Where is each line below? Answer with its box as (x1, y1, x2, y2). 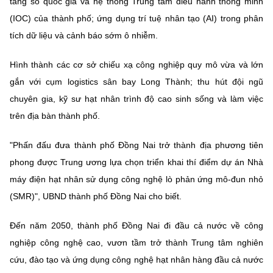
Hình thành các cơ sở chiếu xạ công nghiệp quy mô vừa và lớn (10, 60, 263, 70)
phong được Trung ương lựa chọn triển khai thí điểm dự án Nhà (10, 157, 263, 168)
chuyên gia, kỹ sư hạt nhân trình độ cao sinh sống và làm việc (10, 94, 263, 104)
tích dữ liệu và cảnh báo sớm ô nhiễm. (10, 30, 158, 41)
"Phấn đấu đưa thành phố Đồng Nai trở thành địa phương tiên (10, 140, 263, 151)
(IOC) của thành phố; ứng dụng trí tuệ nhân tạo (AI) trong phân (10, 13, 263, 24)
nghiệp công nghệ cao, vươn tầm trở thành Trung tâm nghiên (10, 238, 263, 248)
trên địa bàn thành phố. (10, 111, 100, 121)
